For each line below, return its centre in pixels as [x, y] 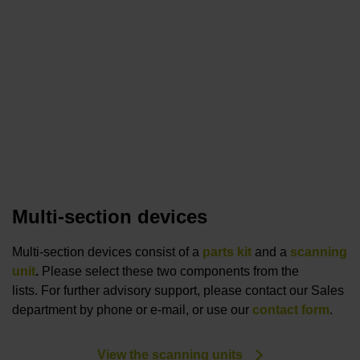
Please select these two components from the [169, 271]
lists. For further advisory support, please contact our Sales [178, 290]
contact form [291, 309]
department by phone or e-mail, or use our [132, 309]
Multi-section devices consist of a [107, 252]
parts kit [227, 252]
